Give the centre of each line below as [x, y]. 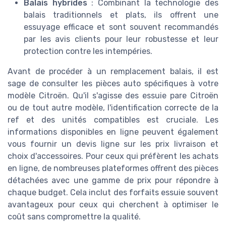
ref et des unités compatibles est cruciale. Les [113, 120]
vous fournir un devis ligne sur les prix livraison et [113, 144]
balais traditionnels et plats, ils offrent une [121, 15]
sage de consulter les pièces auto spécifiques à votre [113, 84]
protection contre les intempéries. [88, 51]
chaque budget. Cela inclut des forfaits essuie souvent [113, 193]
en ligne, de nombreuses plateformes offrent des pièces [113, 168]
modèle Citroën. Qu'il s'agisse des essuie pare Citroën [113, 96]
